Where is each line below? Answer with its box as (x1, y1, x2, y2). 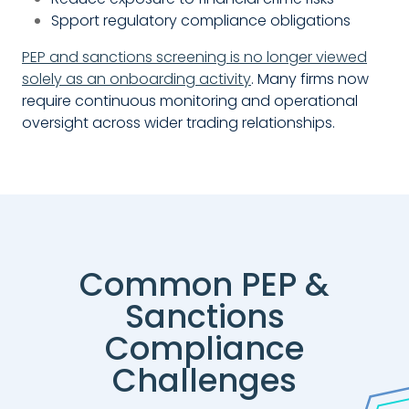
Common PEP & (79, 262, 330, 308)
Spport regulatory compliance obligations (51, 9, 351, 31)
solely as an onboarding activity (22, 68, 251, 89)
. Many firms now (251, 68, 369, 89)
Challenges (112, 358, 297, 404)
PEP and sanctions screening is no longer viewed (22, 46, 367, 68)
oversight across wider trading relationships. (22, 111, 335, 133)
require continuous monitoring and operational (22, 89, 358, 111)
